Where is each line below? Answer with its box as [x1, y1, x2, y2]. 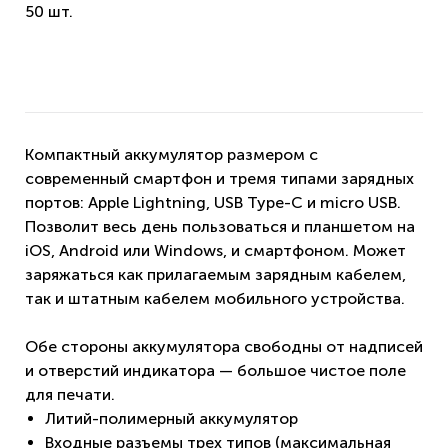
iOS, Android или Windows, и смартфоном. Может [25, 241, 406, 260]
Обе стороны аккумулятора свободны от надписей [25, 337, 423, 356]
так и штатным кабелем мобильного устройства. [25, 289, 405, 308]
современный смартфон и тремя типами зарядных [25, 169, 414, 188]
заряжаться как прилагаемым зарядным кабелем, [25, 265, 406, 284]
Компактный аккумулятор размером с [25, 145, 318, 164]
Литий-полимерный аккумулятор [45, 409, 298, 428]
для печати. [25, 385, 115, 404]
